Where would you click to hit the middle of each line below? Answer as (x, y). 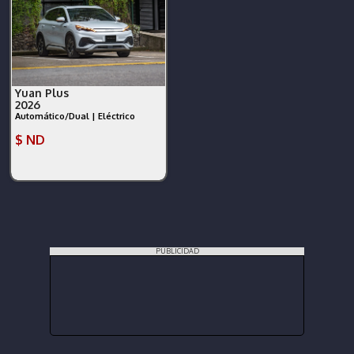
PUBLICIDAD (177, 251)
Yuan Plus (43, 93)
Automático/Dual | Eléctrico (75, 117)
